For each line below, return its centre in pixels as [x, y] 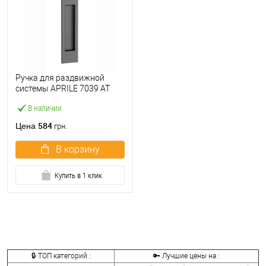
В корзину [77, 149]
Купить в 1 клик [78, 175]
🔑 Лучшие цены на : [186, 256]
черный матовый [49, 99]
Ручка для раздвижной [60, 78]
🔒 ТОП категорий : [61, 256]
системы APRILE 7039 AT [63, 88]
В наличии [45, 108]
